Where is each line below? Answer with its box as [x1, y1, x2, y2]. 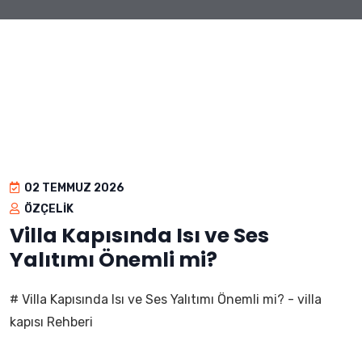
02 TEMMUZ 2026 [22, 181, 124, 195]
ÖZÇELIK [22, 202, 74, 216]
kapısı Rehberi [10, 314, 93, 330]
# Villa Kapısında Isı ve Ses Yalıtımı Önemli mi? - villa [10, 292, 322, 307]
